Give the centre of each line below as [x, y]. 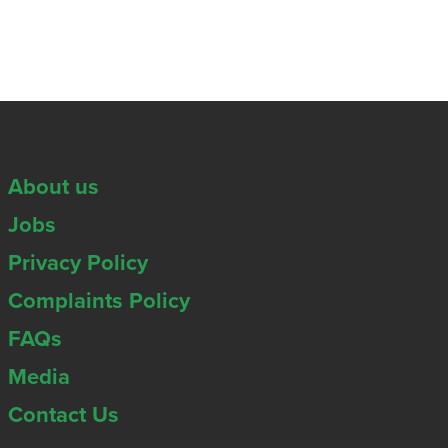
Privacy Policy [78, 263]
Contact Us [64, 415]
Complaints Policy [99, 301]
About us [54, 187]
